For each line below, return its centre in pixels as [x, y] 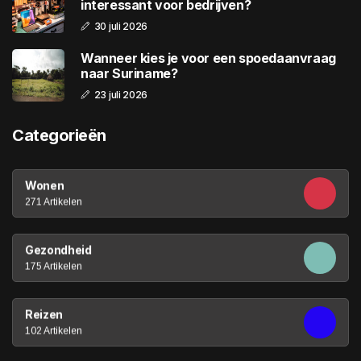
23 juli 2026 [121, 94]
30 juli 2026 [121, 26]
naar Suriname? [129, 73]
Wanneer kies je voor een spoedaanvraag [208, 58]
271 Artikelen [54, 202]
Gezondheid [58, 250]
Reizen [44, 314]
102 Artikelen [54, 331]
